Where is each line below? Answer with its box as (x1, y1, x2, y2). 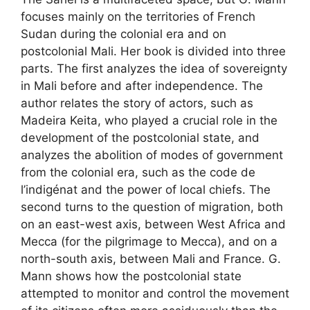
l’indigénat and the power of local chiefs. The (21, 183, 271, 197)
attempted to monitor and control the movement (21, 286, 289, 301)
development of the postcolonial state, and (21, 131, 259, 145)
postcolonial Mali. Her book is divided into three (21, 44, 286, 59)
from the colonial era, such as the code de (21, 165, 255, 180)
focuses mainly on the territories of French (21, 10, 255, 24)
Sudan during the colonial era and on (21, 27, 226, 42)
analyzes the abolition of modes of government (21, 148, 283, 163)
